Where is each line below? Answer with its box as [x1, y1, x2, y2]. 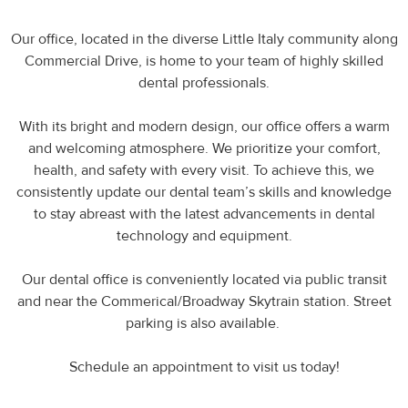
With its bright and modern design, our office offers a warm [18, 117, 390, 136]
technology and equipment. [116, 226, 292, 245]
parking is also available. [125, 313, 283, 332]
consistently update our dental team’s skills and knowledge [16, 182, 392, 201]
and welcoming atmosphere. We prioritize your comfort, [27, 138, 381, 158]
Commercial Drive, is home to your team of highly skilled [25, 51, 383, 70]
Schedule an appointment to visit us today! [68, 357, 340, 376]
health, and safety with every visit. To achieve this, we [34, 160, 374, 179]
